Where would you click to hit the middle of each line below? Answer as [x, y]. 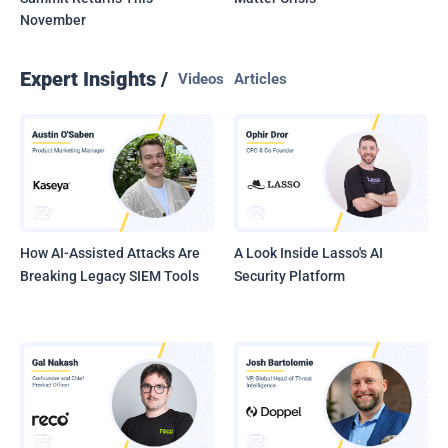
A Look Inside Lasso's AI [309, 253]
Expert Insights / [94, 79]
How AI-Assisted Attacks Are [110, 253]
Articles [260, 79]
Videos [201, 79]
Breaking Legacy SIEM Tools [109, 276]
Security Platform [290, 276]
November [53, 20]
